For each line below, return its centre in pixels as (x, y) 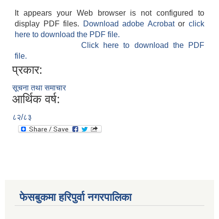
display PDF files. (49, 24)
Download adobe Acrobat (131, 24)
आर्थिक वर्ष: (36, 99)
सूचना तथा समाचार (39, 88)
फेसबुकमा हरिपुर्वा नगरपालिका (76, 197)
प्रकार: (27, 70)
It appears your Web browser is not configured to (109, 13)
